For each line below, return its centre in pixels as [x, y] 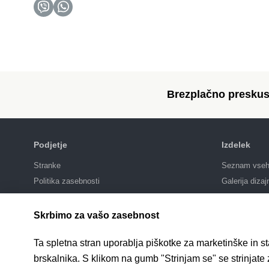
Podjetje [50, 144]
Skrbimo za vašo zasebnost [96, 215]
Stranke [47, 165]
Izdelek [236, 144]
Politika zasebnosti [67, 181]
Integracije [240, 212]
